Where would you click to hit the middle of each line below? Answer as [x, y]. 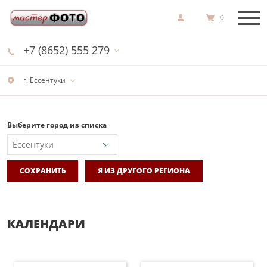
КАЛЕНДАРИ [46, 223]
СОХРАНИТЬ [43, 170]
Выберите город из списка [57, 125]
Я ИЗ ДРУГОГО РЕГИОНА [144, 170]
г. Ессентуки [44, 80]
